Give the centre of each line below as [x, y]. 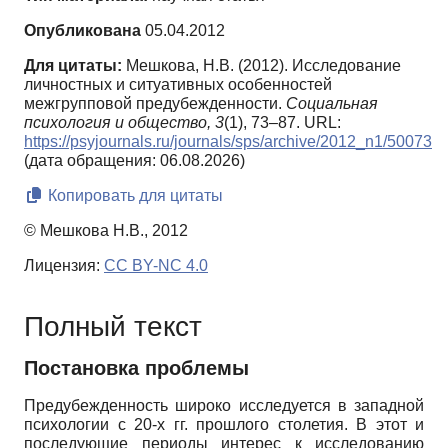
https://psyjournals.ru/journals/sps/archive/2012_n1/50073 [228, 142]
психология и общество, [117, 123]
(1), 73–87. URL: [282, 123]
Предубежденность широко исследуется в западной [224, 406]
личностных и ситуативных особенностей [178, 85]
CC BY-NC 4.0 [156, 266]
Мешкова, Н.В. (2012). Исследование [263, 66]
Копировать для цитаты [133, 196]
